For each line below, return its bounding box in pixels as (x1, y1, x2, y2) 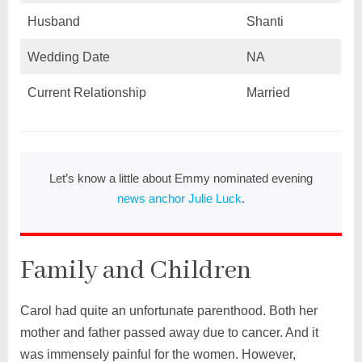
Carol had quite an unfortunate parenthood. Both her (19, 303, 318, 318)
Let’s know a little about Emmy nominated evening (48, 170, 313, 185)
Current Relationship (27, 85, 146, 99)
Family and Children (19, 254, 251, 288)
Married (246, 85, 290, 99)
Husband (27, 14, 80, 28)
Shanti (246, 14, 284, 28)
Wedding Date (27, 49, 110, 64)
